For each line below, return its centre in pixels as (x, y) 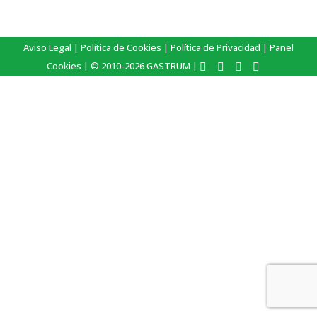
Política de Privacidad (215, 47)
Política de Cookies (121, 47)
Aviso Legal (47, 47)
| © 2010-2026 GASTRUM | (140, 66)
